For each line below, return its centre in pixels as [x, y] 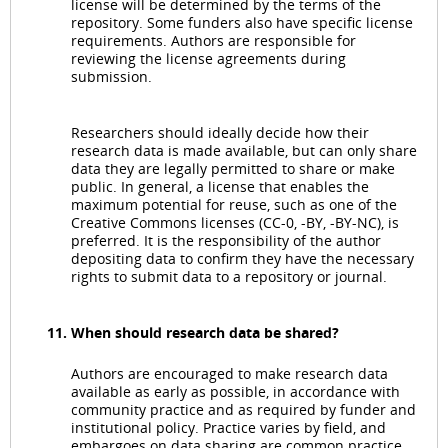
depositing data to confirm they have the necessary [242, 259]
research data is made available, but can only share [244, 151]
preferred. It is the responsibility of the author [226, 241]
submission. [111, 77]
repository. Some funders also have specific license [242, 23]
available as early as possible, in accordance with [235, 392]
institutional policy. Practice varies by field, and [228, 428]
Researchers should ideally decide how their [220, 133]
